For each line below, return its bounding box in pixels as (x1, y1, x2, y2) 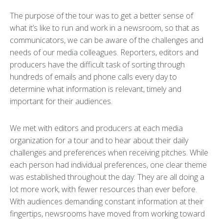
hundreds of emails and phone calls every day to (10, 71, 177, 82)
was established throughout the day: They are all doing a (10, 172, 204, 182)
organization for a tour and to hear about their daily (10, 135, 188, 146)
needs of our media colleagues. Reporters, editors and (10, 47, 198, 58)
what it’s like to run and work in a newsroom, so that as (10, 22, 199, 33)
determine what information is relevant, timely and (10, 84, 181, 94)
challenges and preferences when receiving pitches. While (10, 147, 208, 158)
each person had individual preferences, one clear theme (10, 159, 207, 170)
